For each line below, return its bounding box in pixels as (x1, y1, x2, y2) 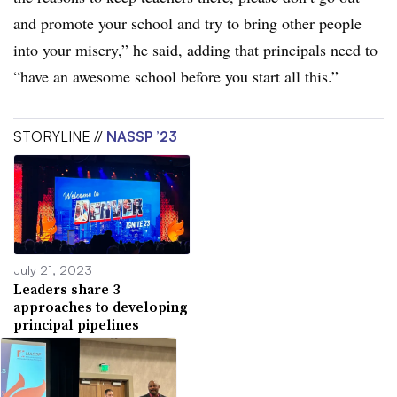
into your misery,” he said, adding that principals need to (13, 39, 378, 60)
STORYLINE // (13, 128, 106, 145)
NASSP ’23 (106, 128, 177, 145)
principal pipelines (13, 314, 139, 334)
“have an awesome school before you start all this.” (13, 66, 339, 87)
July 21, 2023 (13, 261, 92, 277)
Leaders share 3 (13, 278, 120, 299)
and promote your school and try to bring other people (13, 12, 362, 34)
